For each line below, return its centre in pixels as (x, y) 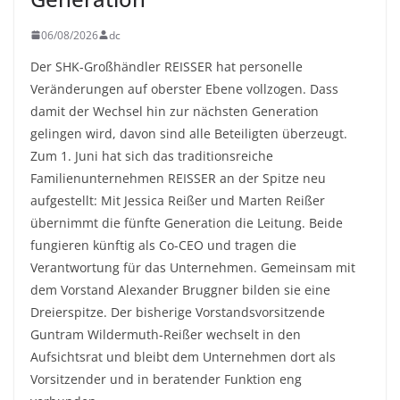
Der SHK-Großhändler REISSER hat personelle (167, 66)
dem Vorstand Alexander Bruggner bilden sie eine (180, 289)
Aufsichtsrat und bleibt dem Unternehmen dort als (183, 356)
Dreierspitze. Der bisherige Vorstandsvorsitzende (178, 312)
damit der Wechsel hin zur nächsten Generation (175, 111)
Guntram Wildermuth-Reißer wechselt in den (166, 334)
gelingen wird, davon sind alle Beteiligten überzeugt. (189, 133)
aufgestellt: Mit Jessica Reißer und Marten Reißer (178, 200)
